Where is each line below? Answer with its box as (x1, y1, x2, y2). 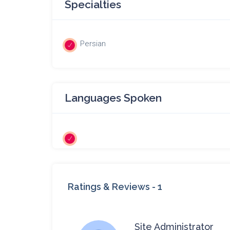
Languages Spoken (65, 91, 162, 104)
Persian (80, 39, 106, 48)
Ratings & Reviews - (68, 181, 158, 192)
